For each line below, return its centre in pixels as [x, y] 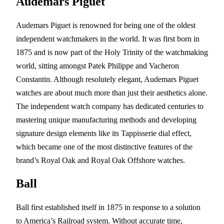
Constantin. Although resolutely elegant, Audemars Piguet [107, 79]
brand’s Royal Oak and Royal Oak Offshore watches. [100, 160]
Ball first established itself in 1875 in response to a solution [108, 207]
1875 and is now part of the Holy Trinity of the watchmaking [112, 52]
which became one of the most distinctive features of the [104, 147]
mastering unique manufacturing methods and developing [106, 120]
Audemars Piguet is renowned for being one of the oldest [106, 25]
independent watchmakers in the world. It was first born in [108, 39]
